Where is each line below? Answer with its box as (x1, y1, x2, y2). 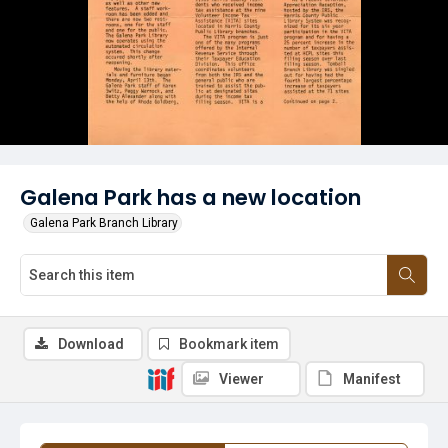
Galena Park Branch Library (30, 216, 178, 230)
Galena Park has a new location (20, 182, 361, 213)
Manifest (343, 371, 401, 387)
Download (58, 336, 124, 352)
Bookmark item (179, 336, 279, 352)
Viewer (219, 371, 264, 387)
